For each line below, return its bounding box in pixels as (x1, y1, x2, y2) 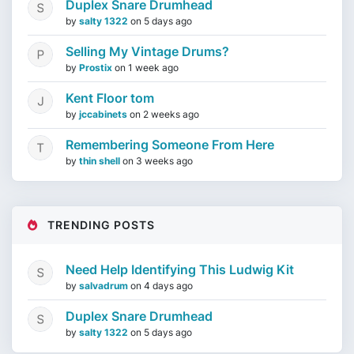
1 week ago (128, 62, 179, 73)
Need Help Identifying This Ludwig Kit (66, 262, 294, 277)
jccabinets (79, 108, 130, 120)
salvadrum (79, 280, 130, 292)
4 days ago (144, 280, 193, 292)
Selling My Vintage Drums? (66, 43, 229, 59)
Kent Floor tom (66, 90, 154, 106)
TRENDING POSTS (44, 218, 155, 232)
